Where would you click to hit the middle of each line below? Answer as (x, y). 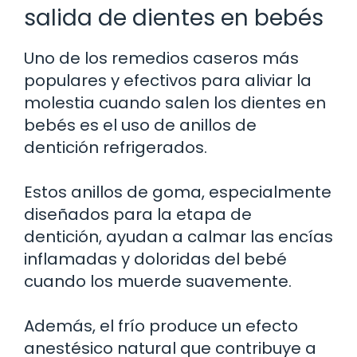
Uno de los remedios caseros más (161, 58)
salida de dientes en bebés (174, 18)
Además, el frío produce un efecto (161, 326)
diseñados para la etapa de (138, 214)
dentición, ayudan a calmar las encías (178, 236)
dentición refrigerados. (116, 147)
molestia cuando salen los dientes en (175, 102)
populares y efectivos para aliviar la (168, 80)
